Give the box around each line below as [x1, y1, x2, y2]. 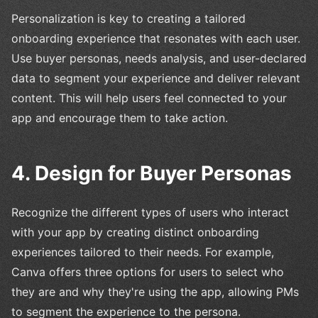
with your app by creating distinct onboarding [11, 224, 259, 239]
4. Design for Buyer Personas [11, 160, 292, 185]
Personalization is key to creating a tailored [11, 11, 246, 26]
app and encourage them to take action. [11, 110, 228, 125]
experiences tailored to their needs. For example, [11, 244, 274, 259]
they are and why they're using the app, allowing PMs [11, 284, 299, 299]
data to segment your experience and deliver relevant [11, 70, 300, 85]
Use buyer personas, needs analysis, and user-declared [11, 50, 307, 65]
